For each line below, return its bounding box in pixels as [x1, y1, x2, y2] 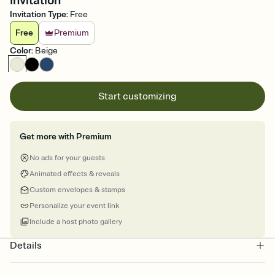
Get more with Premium [20, 131, 112, 142]
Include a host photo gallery [29, 217, 122, 227]
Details [10, 239, 42, 252]
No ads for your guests [29, 153, 105, 163]
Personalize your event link [29, 201, 119, 211]
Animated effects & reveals [29, 169, 120, 179]
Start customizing [98, 90, 177, 103]
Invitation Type [10, 9, 66, 20]
